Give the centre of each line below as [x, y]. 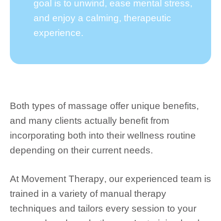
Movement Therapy [63, 179]
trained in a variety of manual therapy [88, 194]
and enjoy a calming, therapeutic [102, 18]
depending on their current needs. [81, 150]
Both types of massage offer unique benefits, [104, 106]
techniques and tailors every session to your [103, 209]
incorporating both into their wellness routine [103, 135]
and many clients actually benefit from [90, 120]
